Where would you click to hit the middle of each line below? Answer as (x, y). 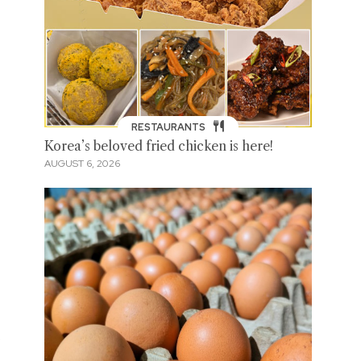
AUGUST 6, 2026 (82, 164)
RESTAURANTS (170, 127)
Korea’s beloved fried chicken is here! (158, 146)
